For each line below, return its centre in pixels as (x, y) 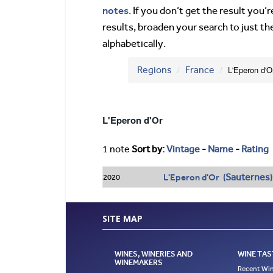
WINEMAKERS (139, 263)
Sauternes (247, 177)
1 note (116, 149)
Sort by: (149, 149)
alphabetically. (134, 44)
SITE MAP (122, 219)
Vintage (183, 149)
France (200, 70)
